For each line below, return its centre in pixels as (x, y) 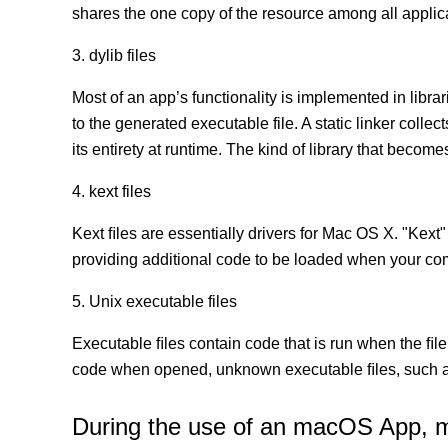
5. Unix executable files (154, 301)
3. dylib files (114, 55)
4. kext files (111, 191)
